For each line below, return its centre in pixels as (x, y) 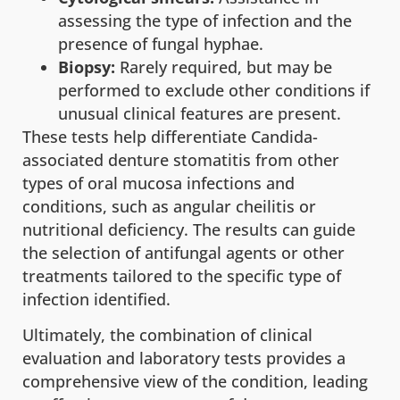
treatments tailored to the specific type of (182, 275)
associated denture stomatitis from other (181, 159)
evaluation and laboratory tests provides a (184, 358)
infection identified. (96, 299)
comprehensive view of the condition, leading (195, 382)
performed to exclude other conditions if (214, 90)
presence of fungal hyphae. (161, 43)
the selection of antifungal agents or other (183, 252)
